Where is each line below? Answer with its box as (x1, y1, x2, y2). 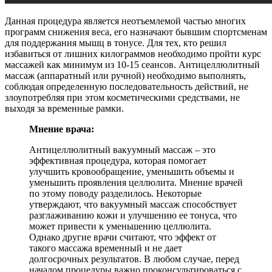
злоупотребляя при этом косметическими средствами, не (5, 92, 240, 103)
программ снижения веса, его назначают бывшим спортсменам (5, 26, 267, 37)
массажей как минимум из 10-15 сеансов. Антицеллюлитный (5, 59, 260, 70)
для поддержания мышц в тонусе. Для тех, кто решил (5, 37, 226, 48)
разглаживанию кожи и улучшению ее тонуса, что (29, 209, 237, 220)
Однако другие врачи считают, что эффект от (29, 231, 216, 242)
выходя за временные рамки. (5, 103, 124, 114)
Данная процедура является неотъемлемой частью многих (5, 15, 246, 26)
